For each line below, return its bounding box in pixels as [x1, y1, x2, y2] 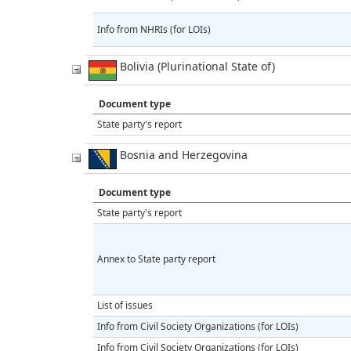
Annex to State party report [97, 251, 215, 266]
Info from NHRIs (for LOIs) [97, 22, 211, 36]
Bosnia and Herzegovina [117, 147, 248, 162]
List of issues [97, 298, 153, 312]
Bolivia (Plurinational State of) [117, 58, 275, 74]
